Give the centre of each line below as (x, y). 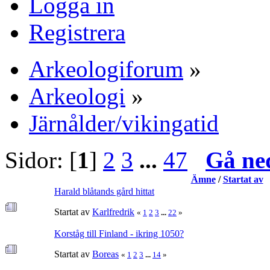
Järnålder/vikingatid (124, 123)
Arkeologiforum (106, 69)
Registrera (77, 32)
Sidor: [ (41, 160)
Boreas (105, 254)
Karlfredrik (113, 212)
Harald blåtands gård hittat (104, 191)
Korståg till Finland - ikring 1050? (119, 234)
